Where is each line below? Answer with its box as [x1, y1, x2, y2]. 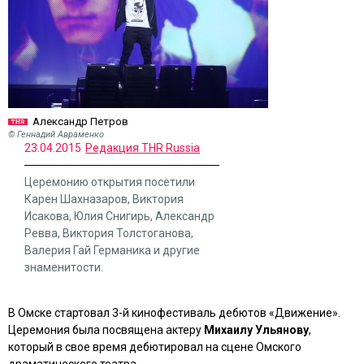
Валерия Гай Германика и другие [24, 244, 200, 257]
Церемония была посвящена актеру [8, 323, 204, 336]
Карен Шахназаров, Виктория [24, 193, 184, 206]
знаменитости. [24, 261, 103, 274]
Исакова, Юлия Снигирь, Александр [24, 210, 214, 223]
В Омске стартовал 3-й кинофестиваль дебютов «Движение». [8, 306, 340, 319]
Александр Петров [29, 115, 128, 128]
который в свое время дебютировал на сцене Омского [8, 340, 301, 353]
